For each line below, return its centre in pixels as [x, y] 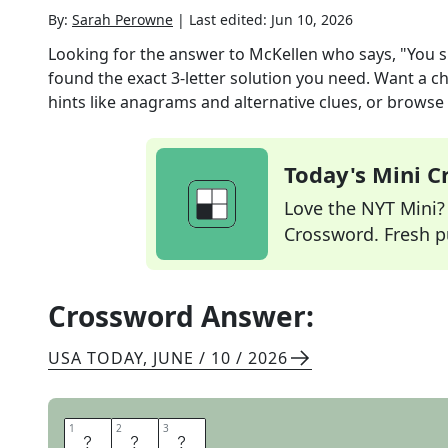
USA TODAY [95, 358]
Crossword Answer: [181, 316]
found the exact [109, 78]
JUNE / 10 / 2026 [220, 358]
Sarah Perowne [122, 19]
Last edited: [230, 19]
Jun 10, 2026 [312, 19]
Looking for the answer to [148, 54]
